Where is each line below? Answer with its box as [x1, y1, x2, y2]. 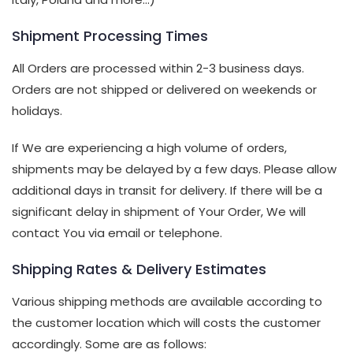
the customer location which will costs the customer [12, 314, 321, 332]
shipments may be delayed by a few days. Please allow [12, 161, 336, 178]
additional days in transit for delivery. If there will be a [12, 182, 322, 199]
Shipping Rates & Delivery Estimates [12, 259, 266, 280]
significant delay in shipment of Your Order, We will [12, 203, 306, 221]
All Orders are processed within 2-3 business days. [12, 60, 304, 77]
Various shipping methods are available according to [12, 293, 322, 310]
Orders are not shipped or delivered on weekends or [12, 81, 317, 98]
